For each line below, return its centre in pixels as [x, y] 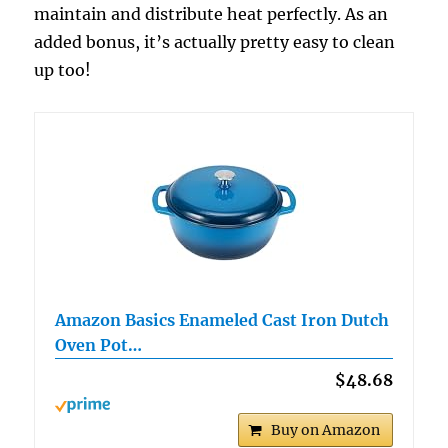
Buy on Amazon [325, 429]
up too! [63, 69]
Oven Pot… [99, 344]
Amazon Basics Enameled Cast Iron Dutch [222, 319]
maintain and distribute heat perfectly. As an [211, 13]
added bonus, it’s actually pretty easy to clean [215, 41]
